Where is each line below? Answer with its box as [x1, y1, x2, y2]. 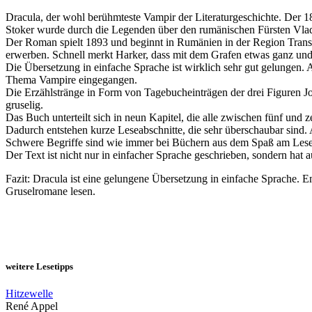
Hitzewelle [6, 287, 53, 299]
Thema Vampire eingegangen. [6, 74, 137, 86]
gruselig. [6, 99, 43, 111]
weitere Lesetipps [6, 260, 73, 272]
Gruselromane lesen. [6, 185, 95, 198]
